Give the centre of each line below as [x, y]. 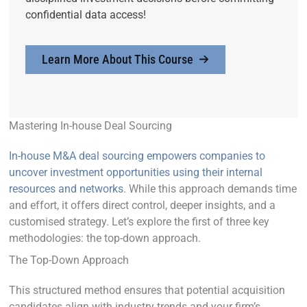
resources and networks [66, 188]
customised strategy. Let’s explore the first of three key [139, 221]
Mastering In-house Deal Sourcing [90, 125]
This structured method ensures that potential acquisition [147, 290]
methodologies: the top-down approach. [105, 238]
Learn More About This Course [118, 59]
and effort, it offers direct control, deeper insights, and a [142, 205]
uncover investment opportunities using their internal [136, 172]
